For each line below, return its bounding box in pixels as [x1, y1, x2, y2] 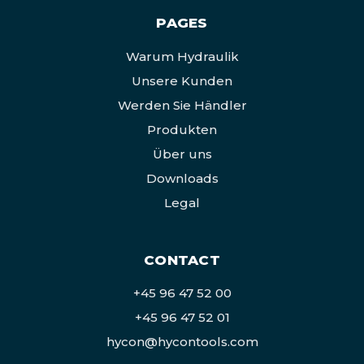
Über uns [152, 145, 212, 162]
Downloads [145, 170, 219, 186]
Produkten [147, 121, 217, 137]
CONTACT [144, 251, 220, 268]
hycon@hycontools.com [106, 334, 258, 350]
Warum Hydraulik [125, 48, 239, 64]
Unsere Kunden [132, 72, 232, 89]
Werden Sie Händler [117, 97, 247, 113]
